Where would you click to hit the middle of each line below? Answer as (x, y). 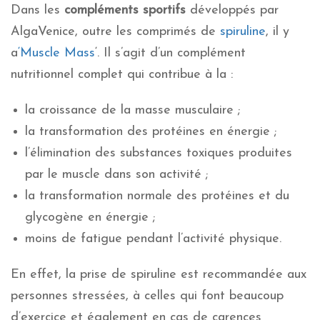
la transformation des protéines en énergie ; (151, 131)
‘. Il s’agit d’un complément (170, 53)
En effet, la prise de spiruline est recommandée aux (159, 274)
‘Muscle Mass (56, 53)
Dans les (37, 10)
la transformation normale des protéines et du (157, 196)
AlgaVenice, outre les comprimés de (115, 31)
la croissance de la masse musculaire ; (132, 110)
